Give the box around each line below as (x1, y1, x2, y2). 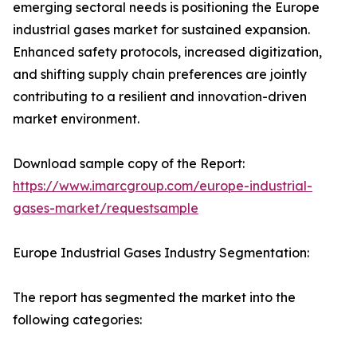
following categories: (13, 312, 142, 328)
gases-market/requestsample (13, 200, 198, 217)
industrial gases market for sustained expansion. (13, 22, 310, 38)
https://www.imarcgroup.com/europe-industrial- (13, 178, 312, 194)
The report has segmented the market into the (13, 289, 296, 306)
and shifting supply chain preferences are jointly (13, 66, 307, 83)
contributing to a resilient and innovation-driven (13, 88, 307, 105)
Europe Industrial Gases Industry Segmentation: (13, 245, 309, 261)
